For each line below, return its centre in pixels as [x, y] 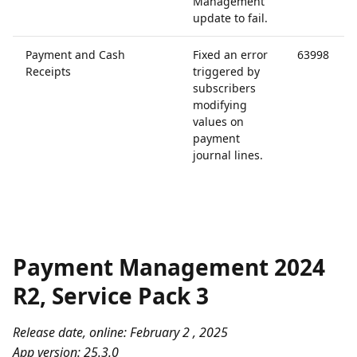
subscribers [224, 88]
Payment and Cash [75, 55]
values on [218, 122]
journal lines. [228, 155]
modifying [220, 105]
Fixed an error [230, 55]
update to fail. [230, 18]
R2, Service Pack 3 [111, 296]
